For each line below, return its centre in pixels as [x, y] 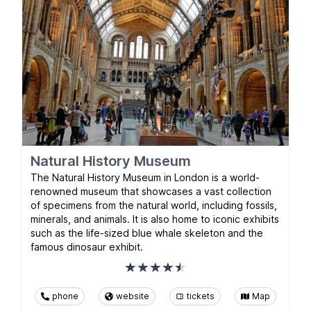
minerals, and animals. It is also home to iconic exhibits [155, 219]
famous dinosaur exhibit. [87, 246]
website [133, 296]
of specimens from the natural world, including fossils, [154, 205]
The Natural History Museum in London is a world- [145, 177]
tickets [201, 296]
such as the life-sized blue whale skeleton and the [147, 233]
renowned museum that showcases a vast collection [151, 191]
